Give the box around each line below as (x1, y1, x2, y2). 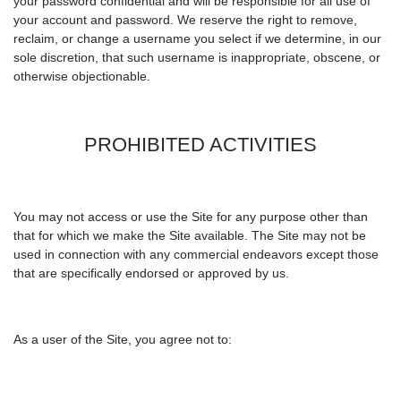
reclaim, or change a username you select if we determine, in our (13, 31, 381, 47)
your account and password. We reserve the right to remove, (13, 13, 357, 28)
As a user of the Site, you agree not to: (13, 332, 232, 347)
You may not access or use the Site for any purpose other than (13, 209, 368, 225)
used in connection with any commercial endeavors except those (13, 247, 379, 262)
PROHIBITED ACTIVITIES (84, 133, 317, 157)
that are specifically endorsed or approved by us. (13, 266, 289, 281)
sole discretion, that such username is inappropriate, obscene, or (13, 50, 380, 65)
